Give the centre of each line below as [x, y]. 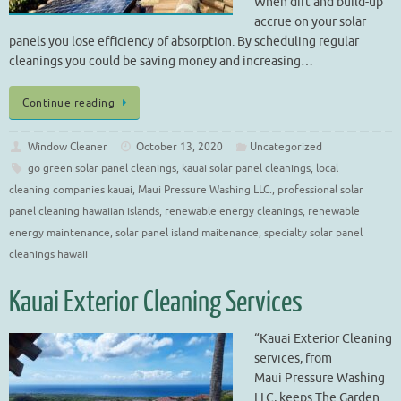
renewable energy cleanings [234, 212]
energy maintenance [60, 233]
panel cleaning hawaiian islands [84, 212]
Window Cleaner [67, 147]
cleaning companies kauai [71, 190]
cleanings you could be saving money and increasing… [161, 61]
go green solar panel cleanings [102, 169]
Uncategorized [286, 147]
